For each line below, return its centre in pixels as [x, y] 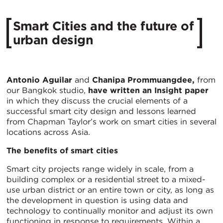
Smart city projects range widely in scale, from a [100, 169]
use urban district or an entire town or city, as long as [110, 190]
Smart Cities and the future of [103, 26]
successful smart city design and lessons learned [101, 111]
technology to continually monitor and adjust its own [110, 211]
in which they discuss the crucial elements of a [97, 101]
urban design [53, 40]
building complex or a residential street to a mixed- [106, 179]
